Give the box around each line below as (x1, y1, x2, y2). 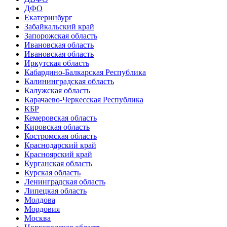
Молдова (24, 196, 55, 205)
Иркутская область (24, 59, 89, 68)
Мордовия (24, 205, 60, 214)
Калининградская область (24, 77, 114, 86)
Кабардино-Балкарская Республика (24, 68, 146, 77)
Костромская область (24, 132, 97, 141)
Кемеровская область (24, 113, 97, 123)
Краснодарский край (24, 141, 96, 150)
